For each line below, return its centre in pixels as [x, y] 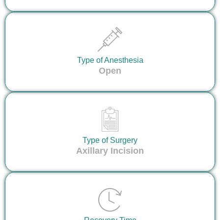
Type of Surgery [110, 140]
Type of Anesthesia [110, 60]
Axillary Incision [110, 151]
